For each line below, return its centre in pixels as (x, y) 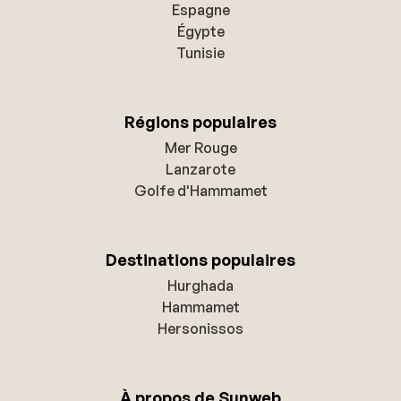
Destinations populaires (200, 259)
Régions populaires (200, 121)
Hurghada (200, 285)
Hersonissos (200, 328)
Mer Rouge (200, 147)
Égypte (200, 31)
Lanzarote (200, 169)
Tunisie (200, 52)
